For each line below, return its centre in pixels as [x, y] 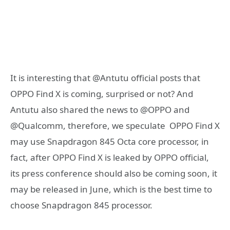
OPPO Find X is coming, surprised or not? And [102, 93]
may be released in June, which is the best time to [111, 189]
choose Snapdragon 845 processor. [81, 205]
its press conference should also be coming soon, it [114, 173]
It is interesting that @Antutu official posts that [105, 78]
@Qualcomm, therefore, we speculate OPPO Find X [115, 125]
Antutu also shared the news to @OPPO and [100, 109]
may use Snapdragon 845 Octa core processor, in [110, 141]
